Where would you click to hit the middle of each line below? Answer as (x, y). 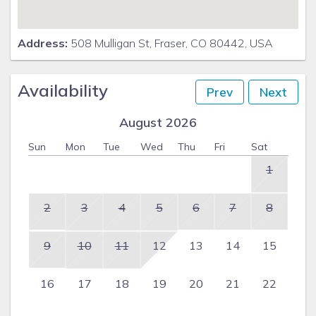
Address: (43, 43)
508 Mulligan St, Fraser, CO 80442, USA (170, 43)
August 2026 (158, 122)
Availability (63, 90)
